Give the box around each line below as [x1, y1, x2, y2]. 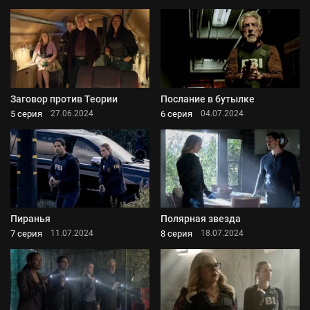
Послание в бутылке [161, 93, 255, 104]
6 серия [161, 108, 192, 119]
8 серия [161, 228, 192, 239]
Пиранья [10, 212, 51, 224]
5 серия [10, 108, 42, 119]
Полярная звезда [161, 212, 241, 224]
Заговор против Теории [10, 93, 118, 104]
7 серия [10, 228, 42, 239]
